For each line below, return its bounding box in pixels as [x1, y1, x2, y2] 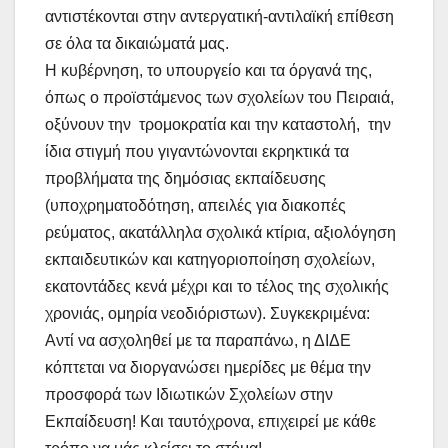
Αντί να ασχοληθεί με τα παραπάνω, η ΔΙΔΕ [45, 332, 351, 350]
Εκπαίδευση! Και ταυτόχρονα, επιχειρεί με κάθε [45, 413, 376, 431]
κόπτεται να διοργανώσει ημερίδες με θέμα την [45, 359, 371, 377]
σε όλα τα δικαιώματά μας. [45, 35, 229, 53]
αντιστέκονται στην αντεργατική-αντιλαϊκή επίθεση [45, 8, 394, 26]
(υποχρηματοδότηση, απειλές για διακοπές [45, 197, 346, 215]
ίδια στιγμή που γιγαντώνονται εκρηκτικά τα [45, 143, 349, 161]
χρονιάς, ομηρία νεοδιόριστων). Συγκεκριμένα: [45, 305, 370, 323]
